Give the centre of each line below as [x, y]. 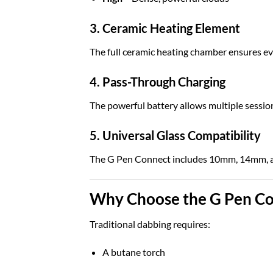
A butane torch [133, 252]
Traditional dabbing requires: [150, 224]
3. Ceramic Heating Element [165, 28]
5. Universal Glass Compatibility [175, 135]
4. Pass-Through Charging [158, 82]
